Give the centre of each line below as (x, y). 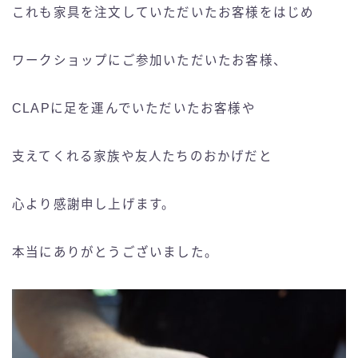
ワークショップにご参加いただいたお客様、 (150, 61)
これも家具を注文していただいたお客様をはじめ (163, 13)
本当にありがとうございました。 (115, 253)
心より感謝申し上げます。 (94, 205)
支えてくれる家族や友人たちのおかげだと (142, 157)
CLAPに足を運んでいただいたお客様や (134, 109)
